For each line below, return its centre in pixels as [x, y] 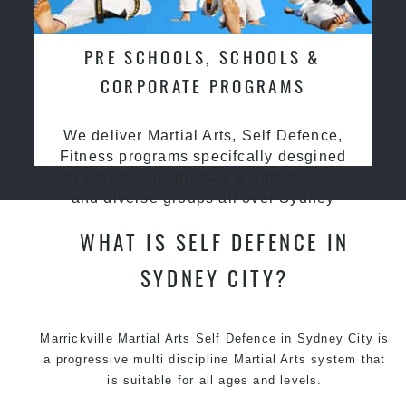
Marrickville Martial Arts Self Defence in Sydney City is [215, 338]
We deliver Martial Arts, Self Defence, [203, 135]
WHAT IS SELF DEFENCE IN [215, 241]
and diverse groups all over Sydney [203, 198]
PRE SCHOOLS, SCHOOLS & [203, 56]
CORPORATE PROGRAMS [203, 85]
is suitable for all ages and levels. [215, 380]
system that [346, 359]
